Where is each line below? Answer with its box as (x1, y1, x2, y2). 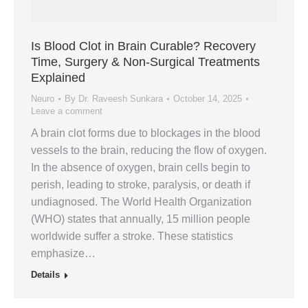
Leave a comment (31, 105, 102, 116)
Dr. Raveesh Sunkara (78, 93, 163, 104)
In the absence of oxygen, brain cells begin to (31, 161, 250, 173)
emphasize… (31, 247, 96, 259)
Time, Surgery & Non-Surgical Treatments (31, 54, 260, 69)
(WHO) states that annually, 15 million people (31, 212, 250, 225)
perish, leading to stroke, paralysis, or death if (31, 178, 250, 190)
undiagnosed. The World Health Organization (31, 195, 252, 208)
